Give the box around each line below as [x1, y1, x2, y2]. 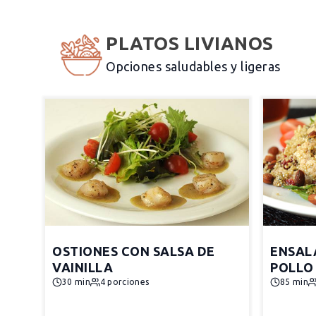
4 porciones [99, 277, 150, 286]
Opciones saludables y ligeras [106, 59, 281, 73]
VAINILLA [52, 260, 113, 274]
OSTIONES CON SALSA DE [52, 244, 215, 258]
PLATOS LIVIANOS [106, 33, 274, 54]
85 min [280, 277, 308, 286]
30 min [62, 277, 90, 286]
